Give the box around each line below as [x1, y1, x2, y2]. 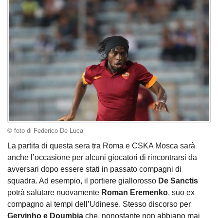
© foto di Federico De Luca [7, 127, 83, 134]
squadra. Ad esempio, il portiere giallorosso [7, 177, 158, 185]
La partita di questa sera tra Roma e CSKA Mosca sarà [7, 142, 195, 150]
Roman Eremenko [101, 188, 168, 197]
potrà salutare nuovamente [7, 188, 101, 197]
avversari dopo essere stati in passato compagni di [7, 165, 182, 174]
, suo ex [168, 188, 195, 197]
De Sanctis [158, 177, 198, 185]
